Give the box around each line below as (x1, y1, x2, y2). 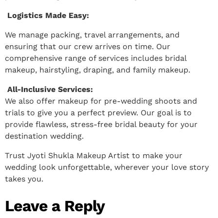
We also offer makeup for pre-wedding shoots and (5, 96, 197, 106)
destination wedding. (5, 131, 84, 141)
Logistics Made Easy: (7, 10, 89, 20)
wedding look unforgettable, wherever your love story (5, 162, 209, 172)
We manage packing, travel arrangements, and (5, 30, 180, 39)
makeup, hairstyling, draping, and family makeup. (5, 65, 190, 74)
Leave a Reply (5, 196, 105, 215)
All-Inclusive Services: (7, 84, 93, 94)
